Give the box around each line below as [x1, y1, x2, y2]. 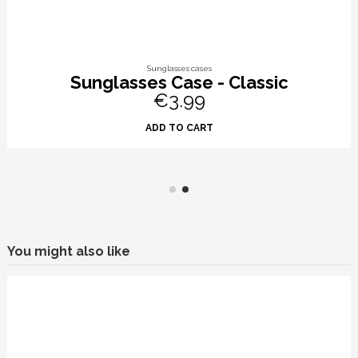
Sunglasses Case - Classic [70, 72, 288, 93]
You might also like [7, 243, 130, 259]
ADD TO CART [145, 121, 213, 133]
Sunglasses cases [146, 64, 212, 74]
